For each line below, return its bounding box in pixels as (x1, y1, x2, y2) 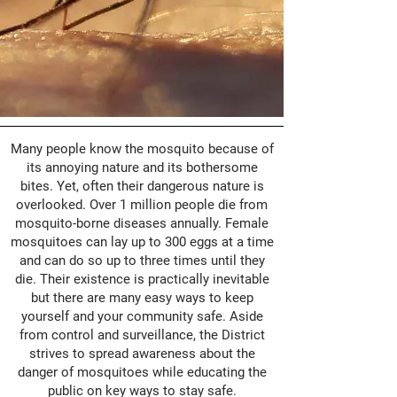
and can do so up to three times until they (19, 253, 265, 269)
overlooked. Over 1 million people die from (16, 197, 268, 213)
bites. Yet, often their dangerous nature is (19, 178, 264, 194)
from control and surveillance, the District (19, 327, 265, 343)
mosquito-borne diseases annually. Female (15, 215, 269, 231)
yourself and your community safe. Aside (20, 308, 263, 324)
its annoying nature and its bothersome (26, 160, 258, 175)
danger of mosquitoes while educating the (17, 364, 267, 380)
